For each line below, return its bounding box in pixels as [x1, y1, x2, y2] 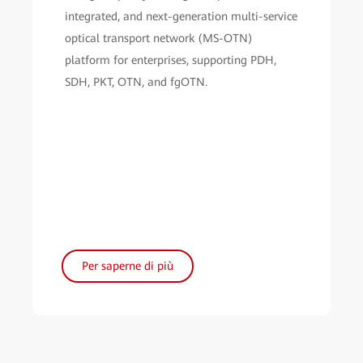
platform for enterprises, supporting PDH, [65, 53, 276, 66]
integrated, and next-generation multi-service [65, 9, 297, 23]
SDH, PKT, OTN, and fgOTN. [65, 75, 207, 88]
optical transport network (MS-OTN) [65, 31, 253, 45]
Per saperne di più [82, 258, 173, 272]
